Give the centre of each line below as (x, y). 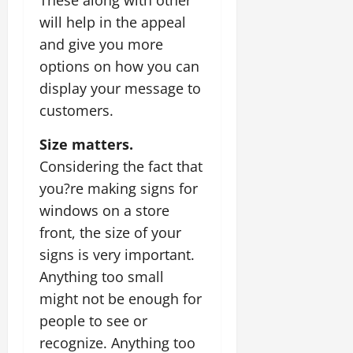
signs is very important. (117, 254)
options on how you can (119, 66)
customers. (76, 110)
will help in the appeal (113, 22)
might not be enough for (121, 298)
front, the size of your (110, 232)
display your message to (120, 88)
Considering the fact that (121, 166)
